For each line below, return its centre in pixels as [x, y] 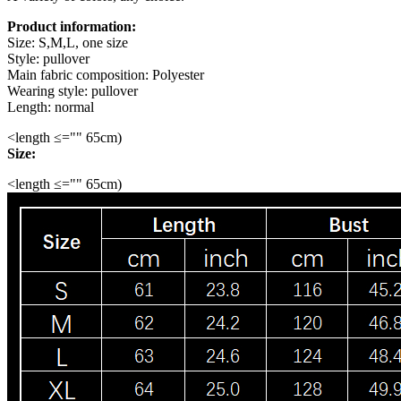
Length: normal [51, 107]
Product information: [72, 26]
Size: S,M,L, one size [68, 42]
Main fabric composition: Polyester [106, 74]
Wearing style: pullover [73, 90]
